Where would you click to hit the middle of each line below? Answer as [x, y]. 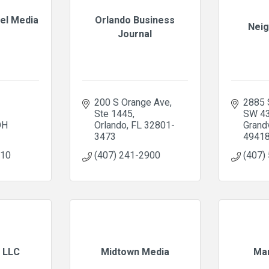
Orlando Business [135, 20]
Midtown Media [135, 252]
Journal [135, 34]
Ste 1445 [113, 114]
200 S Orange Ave [132, 103]
